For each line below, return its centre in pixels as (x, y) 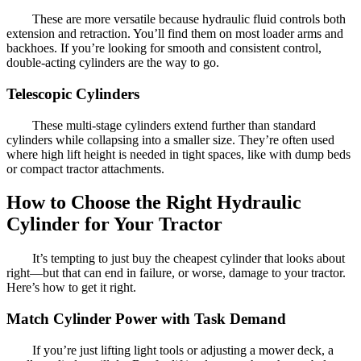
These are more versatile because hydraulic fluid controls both (189, 19)
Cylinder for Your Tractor (114, 224)
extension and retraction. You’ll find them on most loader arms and (175, 34)
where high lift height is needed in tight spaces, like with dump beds (178, 154)
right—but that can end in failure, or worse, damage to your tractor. (176, 273)
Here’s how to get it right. (71, 288)
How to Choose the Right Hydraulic (154, 203)
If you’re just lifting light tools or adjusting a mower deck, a (183, 350)
